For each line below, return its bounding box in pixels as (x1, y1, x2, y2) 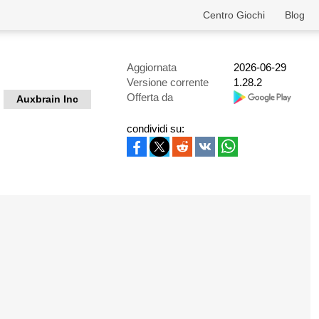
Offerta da (127, 91, 173, 103)
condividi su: (127, 122, 184, 135)
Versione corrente (127, 76, 209, 88)
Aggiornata (127, 61, 177, 73)
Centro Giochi (203, 9, 265, 21)
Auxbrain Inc (16, 93, 78, 105)
